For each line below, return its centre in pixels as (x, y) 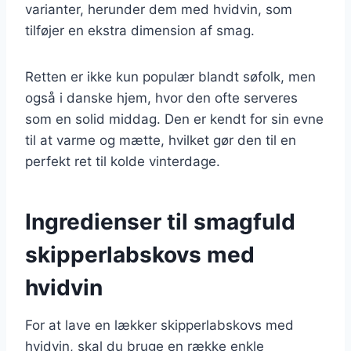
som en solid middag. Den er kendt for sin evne (174, 119)
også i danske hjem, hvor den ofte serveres (161, 98)
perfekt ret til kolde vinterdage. (123, 161)
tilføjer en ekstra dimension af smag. (140, 30)
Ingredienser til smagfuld (160, 221)
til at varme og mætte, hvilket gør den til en (161, 140)
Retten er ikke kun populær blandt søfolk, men (170, 76)
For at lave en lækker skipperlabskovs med (159, 325)
